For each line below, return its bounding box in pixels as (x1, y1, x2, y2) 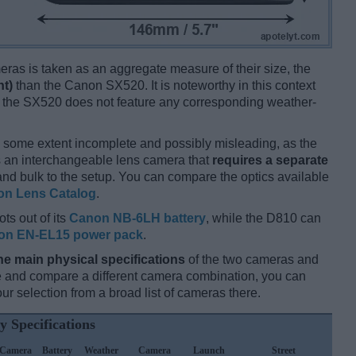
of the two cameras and (185, 253, 319, 267)
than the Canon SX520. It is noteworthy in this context (13, 79, 315, 93)
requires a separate (212, 153, 328, 168)
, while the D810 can (206, 211, 321, 226)
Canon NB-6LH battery (69, 211, 206, 226)
